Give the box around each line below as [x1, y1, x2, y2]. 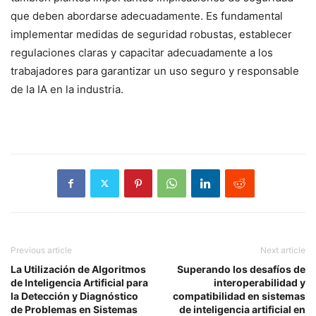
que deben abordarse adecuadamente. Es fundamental [11, 8, 283, 23]
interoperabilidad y [214, 276, 305, 288]
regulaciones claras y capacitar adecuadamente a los [11, 45, 273, 59]
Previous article [11, 244, 72, 255]
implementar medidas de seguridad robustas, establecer [11, 27, 292, 41]
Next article [260, 244, 305, 255]
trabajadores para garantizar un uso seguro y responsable [11, 63, 299, 78]
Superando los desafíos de [177, 262, 305, 275]
